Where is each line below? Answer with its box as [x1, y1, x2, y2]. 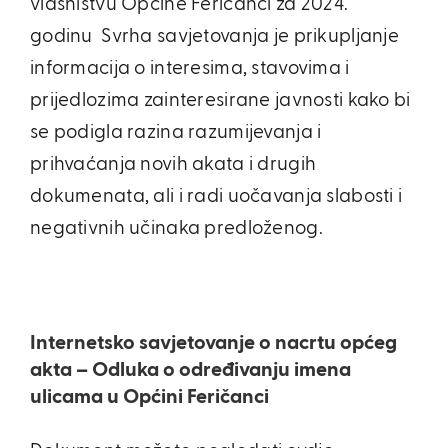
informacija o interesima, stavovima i [30, 59, 350, 78]
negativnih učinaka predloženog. [30, 219, 323, 238]
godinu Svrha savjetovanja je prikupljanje [30, 27, 399, 46]
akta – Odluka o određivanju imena [30, 360, 351, 380]
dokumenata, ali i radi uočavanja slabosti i [30, 187, 403, 206]
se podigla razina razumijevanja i [30, 123, 322, 142]
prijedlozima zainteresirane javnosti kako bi [30, 91, 411, 110]
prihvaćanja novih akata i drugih [30, 155, 317, 174]
